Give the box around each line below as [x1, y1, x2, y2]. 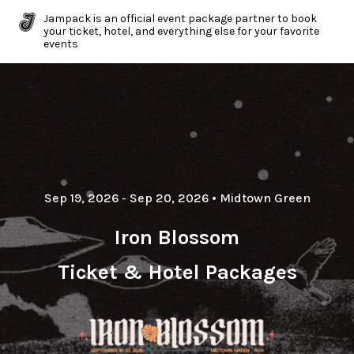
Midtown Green [219, 190, 311, 205]
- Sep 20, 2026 [118, 190, 209, 205]
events [43, 37, 78, 51]
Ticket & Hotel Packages [57, 259, 297, 284]
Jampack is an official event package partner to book [43, 12, 317, 25]
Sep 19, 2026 [43, 190, 119, 205]
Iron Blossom [115, 224, 239, 250]
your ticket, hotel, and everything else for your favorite [43, 24, 319, 38]
